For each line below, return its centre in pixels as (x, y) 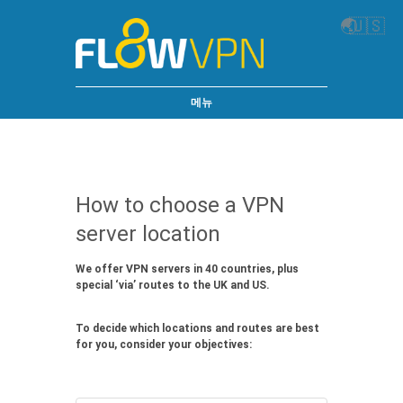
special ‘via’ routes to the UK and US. (173, 286)
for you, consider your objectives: (164, 345)
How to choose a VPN (180, 205)
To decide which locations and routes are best (197, 329)
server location (148, 234)
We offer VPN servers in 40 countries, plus (187, 269)
